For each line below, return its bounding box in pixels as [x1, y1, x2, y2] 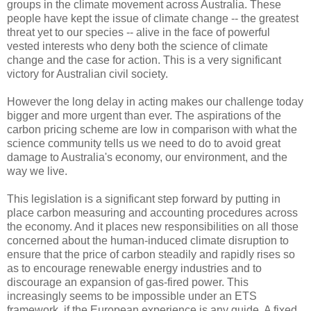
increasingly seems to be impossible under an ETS [7, 290, 257, 303]
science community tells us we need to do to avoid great [7, 137, 280, 150]
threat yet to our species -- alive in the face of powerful [7, 26, 270, 39]
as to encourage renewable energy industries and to [7, 262, 262, 275]
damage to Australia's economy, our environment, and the [7, 151, 287, 164]
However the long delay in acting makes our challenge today [7, 96, 303, 108]
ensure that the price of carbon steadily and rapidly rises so [7, 249, 295, 261]
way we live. [7, 165, 67, 178]
